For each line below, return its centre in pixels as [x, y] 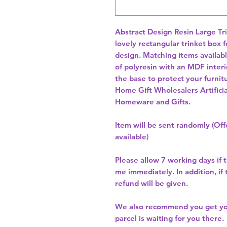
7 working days [188, 160]
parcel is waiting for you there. [169, 218]
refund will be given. [152, 183]
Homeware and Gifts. [153, 102]
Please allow [138, 160]
